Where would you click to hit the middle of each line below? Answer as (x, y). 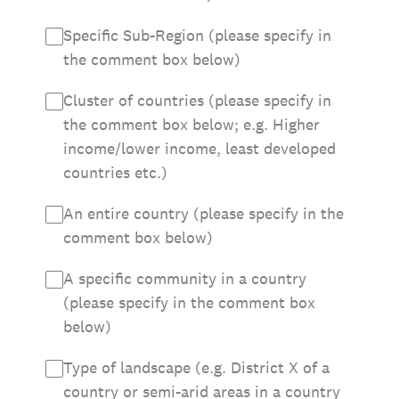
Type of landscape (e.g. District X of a (196, 367)
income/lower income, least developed (199, 148)
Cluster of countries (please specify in (197, 100)
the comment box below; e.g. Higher (191, 124)
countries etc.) (115, 172)
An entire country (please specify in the (204, 213)
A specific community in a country (185, 278)
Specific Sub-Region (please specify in (197, 35)
